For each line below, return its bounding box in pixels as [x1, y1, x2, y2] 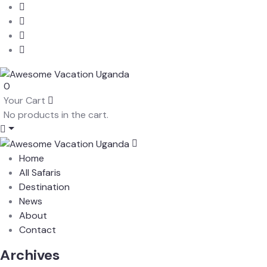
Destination [19, 180, 70, 193]
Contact [19, 223, 56, 236]
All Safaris [19, 166, 61, 179]
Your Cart [4, 94, 45, 107]
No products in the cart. [4, 108, 108, 121]
